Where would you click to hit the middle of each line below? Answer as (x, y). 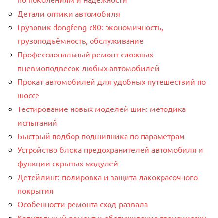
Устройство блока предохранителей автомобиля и (110, 150)
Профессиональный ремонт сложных (85, 54)
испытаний (37, 122)
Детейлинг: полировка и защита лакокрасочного (108, 177)
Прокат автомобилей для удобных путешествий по (112, 82)
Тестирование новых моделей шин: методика (102, 109)
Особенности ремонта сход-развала (83, 204)
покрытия (36, 191)
